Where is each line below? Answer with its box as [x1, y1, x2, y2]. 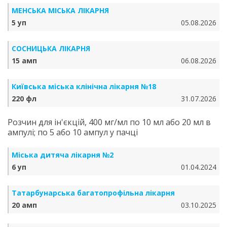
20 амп [12, 200, 37, 210]
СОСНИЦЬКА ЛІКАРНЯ [12, 44, 90, 53]
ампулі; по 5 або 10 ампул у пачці [8, 127, 138, 138]
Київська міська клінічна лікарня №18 [12, 82, 156, 91]
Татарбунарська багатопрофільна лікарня [12, 188, 175, 198]
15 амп [12, 56, 37, 65]
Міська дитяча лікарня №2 [12, 150, 113, 160]
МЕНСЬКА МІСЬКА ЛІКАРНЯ [12, 6, 109, 15]
